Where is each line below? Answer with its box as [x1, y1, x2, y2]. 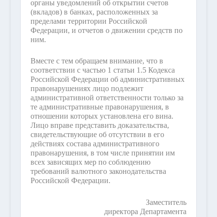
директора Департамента [104, 207, 187, 216]
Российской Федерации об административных [30, 75, 185, 84]
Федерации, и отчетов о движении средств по [30, 26, 183, 34]
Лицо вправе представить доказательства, [30, 121, 169, 130]
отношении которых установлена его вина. [30, 112, 173, 121]
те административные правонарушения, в [30, 103, 169, 111]
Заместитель [146, 198, 187, 206]
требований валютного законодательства [30, 167, 166, 176]
